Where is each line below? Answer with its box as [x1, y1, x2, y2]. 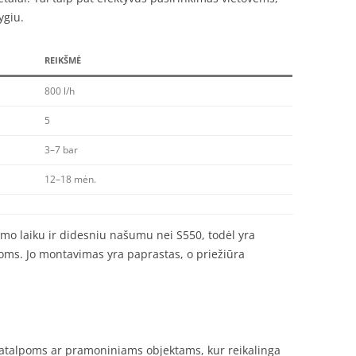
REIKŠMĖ [44, 54, 81, 66]
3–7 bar [44, 143, 78, 157]
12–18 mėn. [44, 172, 96, 186]
